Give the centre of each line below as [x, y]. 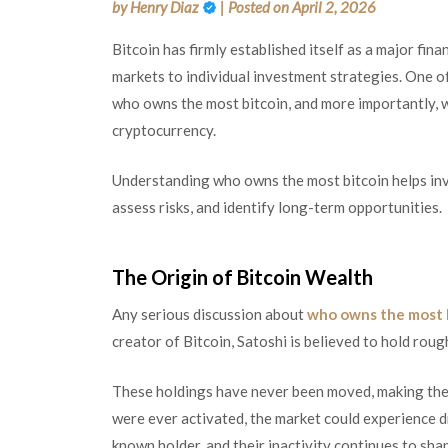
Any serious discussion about [209, 314]
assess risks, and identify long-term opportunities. [277, 206]
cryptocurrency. [164, 130]
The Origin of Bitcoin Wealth [242, 277]
